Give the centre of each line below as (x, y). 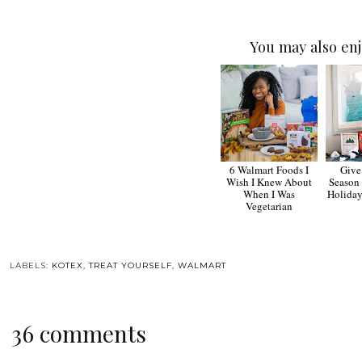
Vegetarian (269, 206)
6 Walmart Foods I (269, 169)
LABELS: (30, 265)
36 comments (78, 333)
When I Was (269, 194)
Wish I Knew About (269, 181)
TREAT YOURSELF (130, 265)
